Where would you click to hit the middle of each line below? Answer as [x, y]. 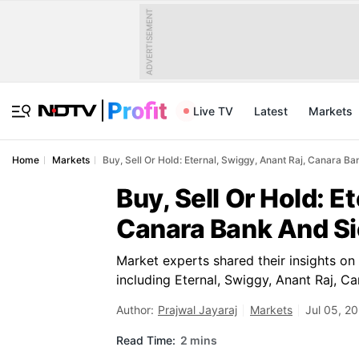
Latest [271, 111]
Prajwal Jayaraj [198, 310]
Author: [135, 310]
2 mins [199, 340]
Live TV [213, 111]
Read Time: [146, 340]
